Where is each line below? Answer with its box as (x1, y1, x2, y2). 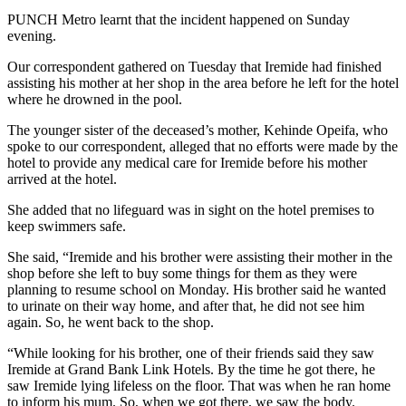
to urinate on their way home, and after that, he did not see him (7, 298, 364, 314)
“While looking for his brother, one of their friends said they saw (7, 345, 374, 362)
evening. (7, 28, 56, 44)
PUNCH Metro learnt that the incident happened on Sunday (7, 12, 350, 28)
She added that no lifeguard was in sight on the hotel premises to (7, 202, 374, 218)
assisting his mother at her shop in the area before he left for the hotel (7, 75, 399, 92)
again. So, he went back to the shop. (7, 314, 214, 331)
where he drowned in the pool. (7, 92, 182, 108)
